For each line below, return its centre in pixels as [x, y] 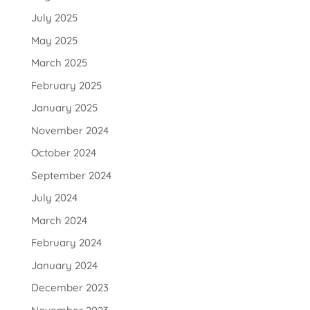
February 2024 [66, 243]
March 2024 [59, 220]
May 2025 [54, 40]
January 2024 [64, 265]
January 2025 [64, 108]
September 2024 [71, 175]
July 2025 [54, 18]
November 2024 [70, 130]
